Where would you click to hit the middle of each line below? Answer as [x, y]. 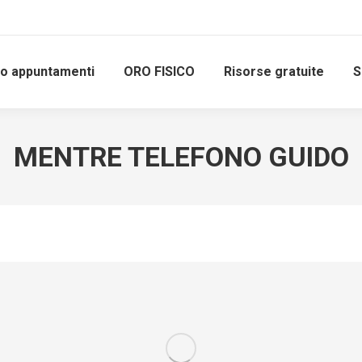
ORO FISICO [159, 72]
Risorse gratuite [274, 72]
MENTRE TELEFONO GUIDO [181, 157]
